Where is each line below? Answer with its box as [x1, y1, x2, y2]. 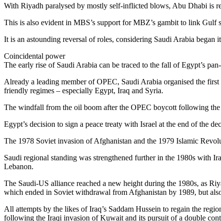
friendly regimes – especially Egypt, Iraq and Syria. [4, 86, 163, 95]
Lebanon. [4, 162, 34, 171]
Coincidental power [4, 51, 65, 60]
